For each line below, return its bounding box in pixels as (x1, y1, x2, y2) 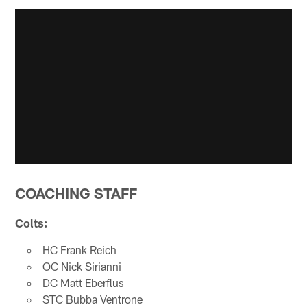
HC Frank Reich (42, 243, 116, 256)
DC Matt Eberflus (42, 275, 124, 289)
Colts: (15, 215, 49, 230)
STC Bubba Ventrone (42, 292, 143, 306)
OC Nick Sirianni (42, 259, 121, 273)
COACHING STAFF (15, 184, 138, 201)
